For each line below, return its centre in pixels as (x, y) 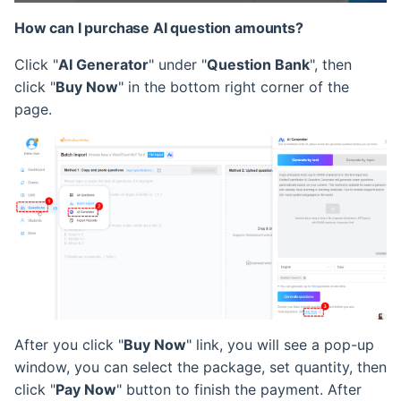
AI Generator (103, 64)
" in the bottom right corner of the (234, 86)
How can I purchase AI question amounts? (159, 27)
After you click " (69, 345)
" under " (178, 64)
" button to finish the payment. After (239, 390)
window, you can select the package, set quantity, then (200, 367)
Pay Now (86, 390)
